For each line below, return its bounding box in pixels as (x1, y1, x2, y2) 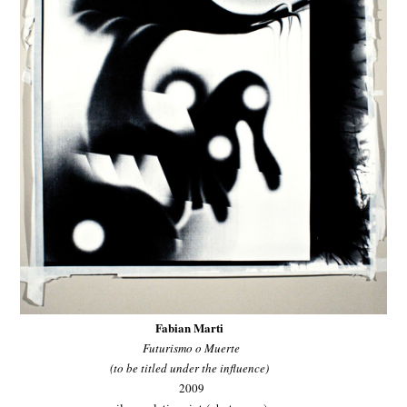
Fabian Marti (155, 319, 224, 337)
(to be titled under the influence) (110, 360, 270, 377)
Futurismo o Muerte (139, 340, 241, 357)
